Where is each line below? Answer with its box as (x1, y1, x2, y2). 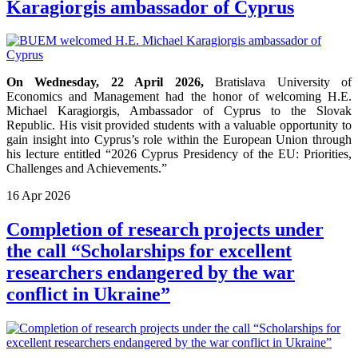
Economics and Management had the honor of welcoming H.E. (6, 89, 352, 104)
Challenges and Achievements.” (6, 161, 167, 176)
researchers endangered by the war (6, 262, 295, 284)
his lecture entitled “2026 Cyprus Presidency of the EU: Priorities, (6, 147, 352, 161)
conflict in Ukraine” (6, 284, 170, 305)
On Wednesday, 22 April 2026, (6, 75, 204, 89)
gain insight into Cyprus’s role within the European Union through (6, 133, 352, 147)
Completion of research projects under (6, 219, 324, 241)
